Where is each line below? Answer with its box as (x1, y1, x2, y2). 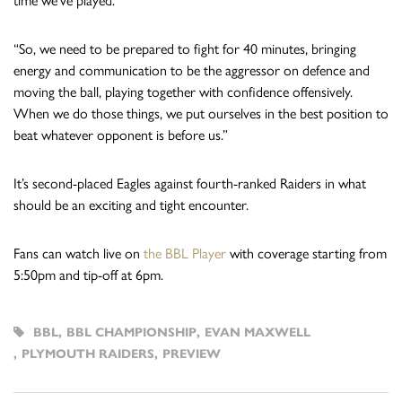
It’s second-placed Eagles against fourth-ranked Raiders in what (13, 174, 366, 192)
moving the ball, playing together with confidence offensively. (13, 83, 353, 100)
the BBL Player (144, 244, 226, 262)
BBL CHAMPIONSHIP (66, 324, 197, 340)
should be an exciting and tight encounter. (13, 196, 249, 214)
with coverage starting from (226, 244, 387, 262)
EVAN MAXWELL (205, 324, 310, 340)
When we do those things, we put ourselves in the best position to (13, 104, 389, 122)
